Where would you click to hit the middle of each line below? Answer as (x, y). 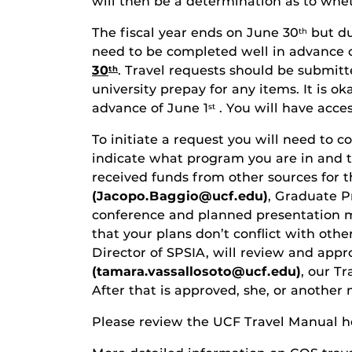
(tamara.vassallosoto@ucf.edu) (196, 272)
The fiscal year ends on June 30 (195, 33)
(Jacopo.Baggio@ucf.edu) (180, 196)
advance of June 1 (150, 108)
